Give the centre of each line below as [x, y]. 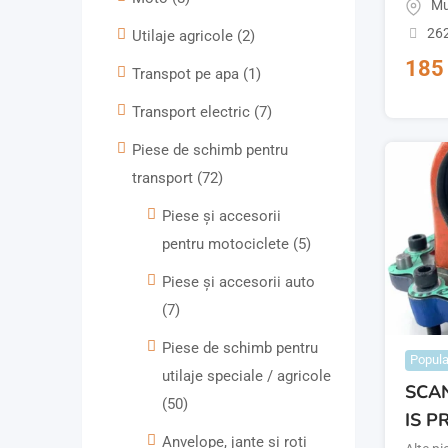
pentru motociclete [227, 244]
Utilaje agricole [184, 36]
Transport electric [193, 112]
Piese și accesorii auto [238, 282]
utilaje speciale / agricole [246, 376]
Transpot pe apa [187, 74]
